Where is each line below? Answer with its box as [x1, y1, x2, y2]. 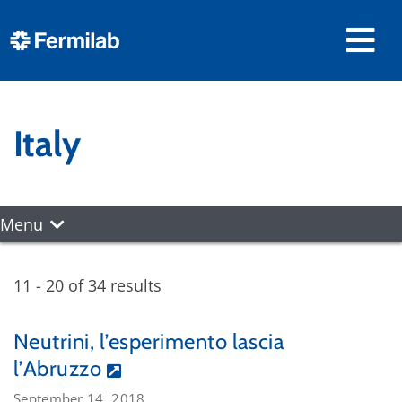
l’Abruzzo [13, 355, 102, 381]
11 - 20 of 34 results [13, 275, 162, 296]
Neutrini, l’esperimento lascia [13, 328, 285, 354]
